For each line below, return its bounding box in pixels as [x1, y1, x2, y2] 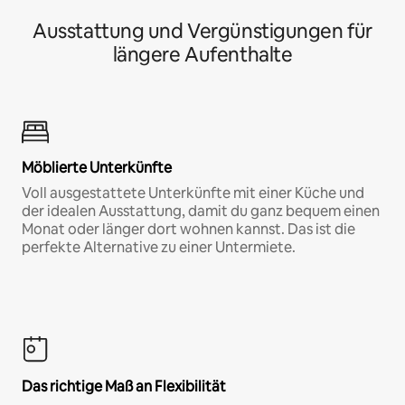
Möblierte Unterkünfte [22, 157, 172, 177]
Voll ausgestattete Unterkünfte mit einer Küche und [22, 183, 364, 202]
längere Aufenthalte [112, 41, 293, 68]
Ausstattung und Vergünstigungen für [33, 17, 372, 44]
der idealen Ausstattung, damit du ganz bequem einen [22, 201, 380, 221]
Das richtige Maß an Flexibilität [22, 376, 226, 396]
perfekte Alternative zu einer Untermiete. [22, 237, 296, 257]
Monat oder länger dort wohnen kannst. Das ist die [22, 219, 355, 239]
